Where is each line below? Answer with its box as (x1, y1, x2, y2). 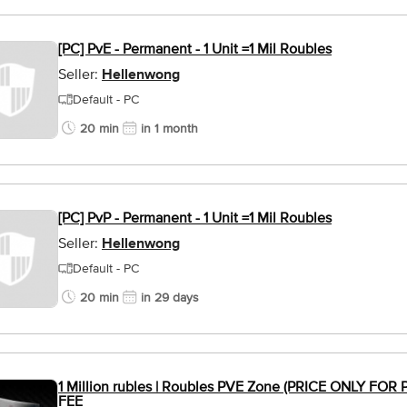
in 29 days (141, 290, 199, 305)
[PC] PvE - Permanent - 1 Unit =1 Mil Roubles (58, 40, 332, 57)
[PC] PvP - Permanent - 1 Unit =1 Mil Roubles (58, 209, 332, 226)
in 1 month (141, 121, 198, 136)
